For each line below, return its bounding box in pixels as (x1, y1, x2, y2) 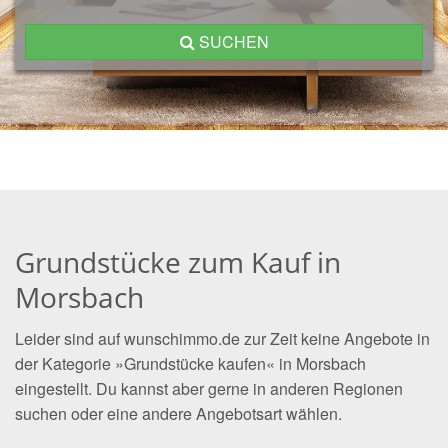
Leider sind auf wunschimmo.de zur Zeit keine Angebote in (15, 327, 430, 350)
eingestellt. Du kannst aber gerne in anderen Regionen (15, 377, 403, 400)
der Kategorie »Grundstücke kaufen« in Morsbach (15, 352, 366, 375)
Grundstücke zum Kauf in (15, 243, 341, 281)
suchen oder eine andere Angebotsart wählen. (15, 402, 342, 425)
